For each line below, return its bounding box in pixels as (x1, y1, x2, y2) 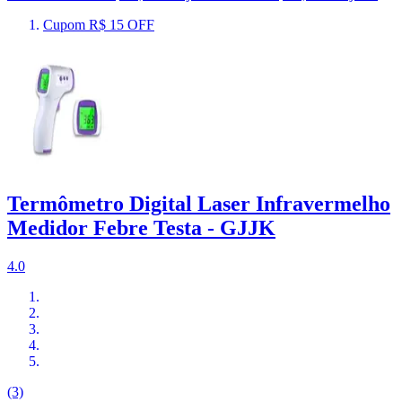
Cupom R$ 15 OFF (43, 17, 154, 33)
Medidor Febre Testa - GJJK (7, 216, 275, 240)
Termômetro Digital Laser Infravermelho (7, 192, 390, 216)
